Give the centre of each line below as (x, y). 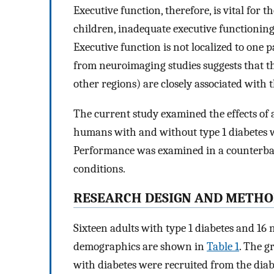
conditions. (99, 168)
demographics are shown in (140, 247)
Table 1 (223, 247)
